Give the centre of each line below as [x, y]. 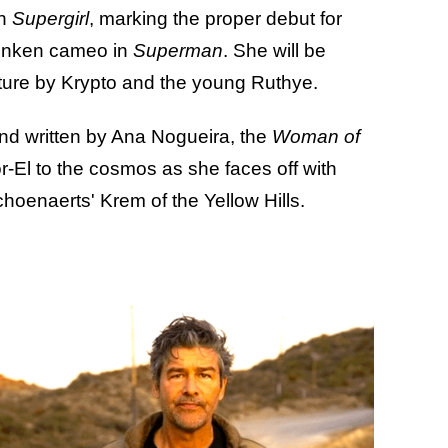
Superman [178, 50]
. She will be [274, 50]
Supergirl [50, 18]
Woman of [316, 136]
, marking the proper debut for [215, 18]
